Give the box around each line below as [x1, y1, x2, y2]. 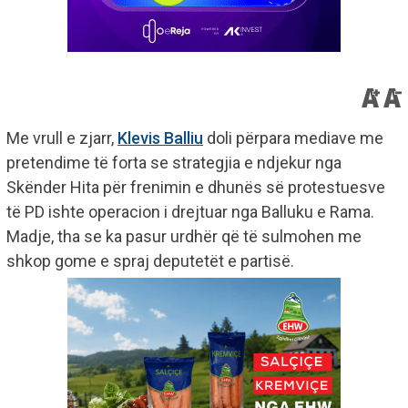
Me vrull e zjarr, [6, 127, 117, 148]
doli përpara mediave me [203, 127, 383, 148]
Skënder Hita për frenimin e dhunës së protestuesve [6, 177, 385, 197]
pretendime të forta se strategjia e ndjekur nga [6, 152, 342, 172]
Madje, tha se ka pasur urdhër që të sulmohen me [6, 226, 362, 246]
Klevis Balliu [117, 127, 203, 148]
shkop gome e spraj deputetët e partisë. [6, 250, 294, 270]
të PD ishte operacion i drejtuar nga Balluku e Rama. [6, 201, 374, 221]
